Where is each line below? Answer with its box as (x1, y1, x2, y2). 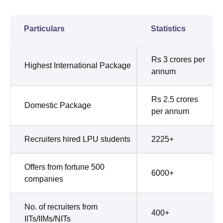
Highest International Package (24, 61, 131, 70)
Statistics (151, 24, 186, 33)
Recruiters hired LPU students (24, 135, 130, 144)
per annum (151, 107, 189, 116)
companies (24, 175, 63, 184)
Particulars (24, 24, 65, 33)
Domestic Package (24, 101, 91, 110)
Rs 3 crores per (151, 55, 205, 64)
